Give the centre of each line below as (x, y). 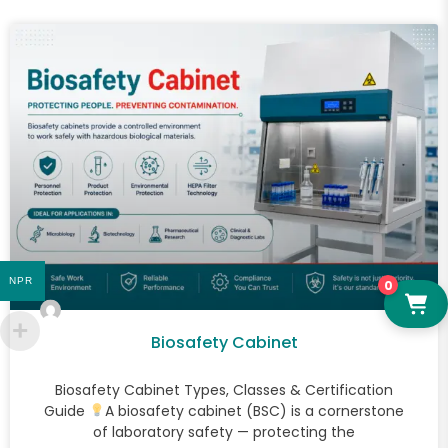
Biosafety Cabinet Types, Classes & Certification (224, 389)
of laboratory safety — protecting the (224, 431)
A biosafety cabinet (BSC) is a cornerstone (254, 410)
